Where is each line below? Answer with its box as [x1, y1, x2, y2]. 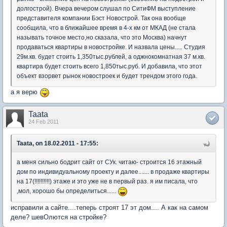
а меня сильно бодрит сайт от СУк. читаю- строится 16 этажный [17, 158, 202, 166]
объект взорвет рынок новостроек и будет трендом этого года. [17, 72, 197, 80]
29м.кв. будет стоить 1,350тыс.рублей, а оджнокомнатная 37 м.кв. [17, 53, 205, 61]
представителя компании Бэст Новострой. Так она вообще [17, 15, 186, 22]
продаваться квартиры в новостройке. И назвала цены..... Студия [17, 44, 205, 51]
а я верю [11, 88, 40, 96]
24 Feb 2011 [28, 118, 59, 125]
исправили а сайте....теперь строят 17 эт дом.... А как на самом [11, 203, 208, 211]
